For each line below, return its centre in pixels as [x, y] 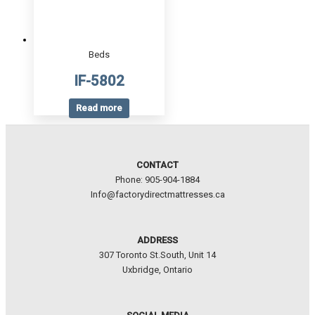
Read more [99, 108]
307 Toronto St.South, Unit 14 [157, 255]
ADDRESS [157, 240]
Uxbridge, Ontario [157, 270]
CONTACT [157, 165]
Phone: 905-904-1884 [157, 180]
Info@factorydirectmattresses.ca [157, 195]
